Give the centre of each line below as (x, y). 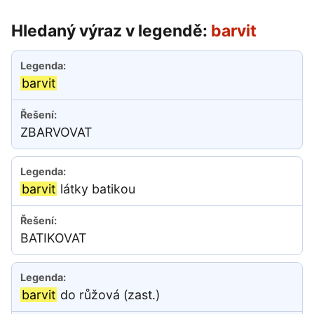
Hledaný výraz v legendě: (111, 31)
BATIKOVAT (53, 238)
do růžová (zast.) (108, 295)
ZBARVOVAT (56, 132)
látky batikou (96, 189)
